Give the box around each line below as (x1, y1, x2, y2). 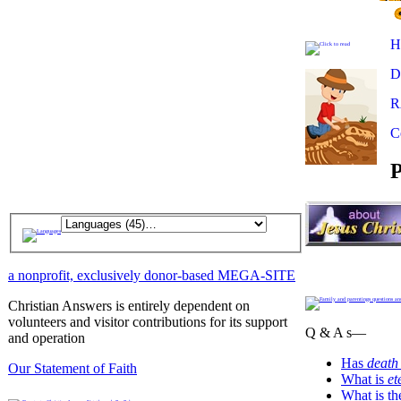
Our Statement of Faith (8, 360, 137, 376)
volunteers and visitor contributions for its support (8, 313, 287, 329)
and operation (8, 329, 85, 346)
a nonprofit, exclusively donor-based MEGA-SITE (8, 267, 295, 283)
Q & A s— (305, 324, 366, 340)
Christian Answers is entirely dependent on (8, 297, 250, 313)
